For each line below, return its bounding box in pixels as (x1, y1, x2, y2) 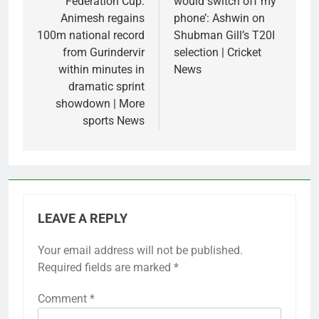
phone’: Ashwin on (174, 11, 265, 26)
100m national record (37, 28, 145, 43)
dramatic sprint (68, 80, 145, 94)
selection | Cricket (174, 46, 261, 60)
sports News (83, 114, 145, 128)
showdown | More (56, 97, 145, 111)
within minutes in (58, 63, 145, 77)
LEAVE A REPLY (38, 211, 127, 226)
